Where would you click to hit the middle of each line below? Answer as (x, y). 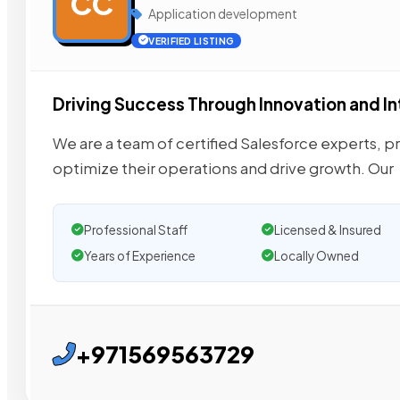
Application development (222, 13)
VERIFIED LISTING (192, 41)
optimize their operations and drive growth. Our (223, 168)
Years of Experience (140, 255)
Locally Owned (316, 255)
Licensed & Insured (327, 229)
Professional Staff (136, 229)
